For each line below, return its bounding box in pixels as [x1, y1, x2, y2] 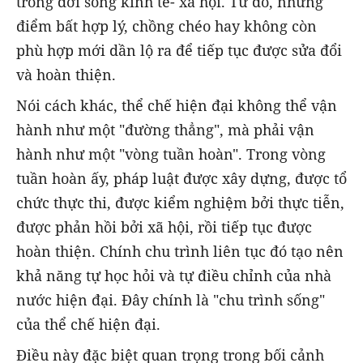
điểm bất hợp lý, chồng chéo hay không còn [16, 15, 317, 36]
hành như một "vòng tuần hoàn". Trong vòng [16, 144, 326, 164]
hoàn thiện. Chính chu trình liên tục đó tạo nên [16, 241, 344, 261]
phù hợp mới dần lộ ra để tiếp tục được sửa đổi [16, 40, 342, 60]
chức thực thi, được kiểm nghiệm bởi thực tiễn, [16, 193, 344, 212]
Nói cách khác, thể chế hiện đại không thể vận [16, 96, 337, 115]
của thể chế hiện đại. [16, 314, 160, 334]
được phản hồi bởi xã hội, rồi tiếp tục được [16, 217, 312, 237]
